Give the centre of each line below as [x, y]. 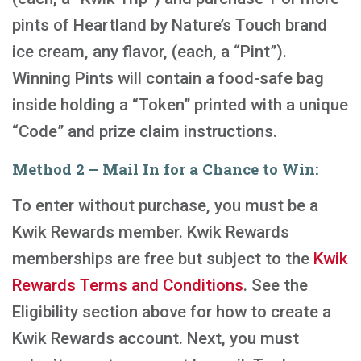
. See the [276, 285]
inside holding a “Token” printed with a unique [180, 105]
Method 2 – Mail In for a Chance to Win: [165, 169]
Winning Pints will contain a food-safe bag [168, 78]
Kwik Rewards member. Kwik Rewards [151, 232]
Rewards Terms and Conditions [128, 285]
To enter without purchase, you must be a [165, 205]
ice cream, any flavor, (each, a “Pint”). [149, 52]
